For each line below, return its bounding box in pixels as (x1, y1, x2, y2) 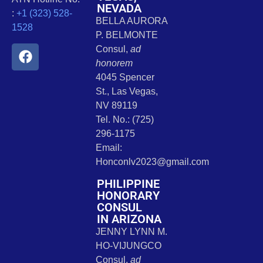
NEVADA (96, 1, 141, 16)
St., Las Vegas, (95, 86, 158, 97)
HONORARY (96, 188, 160, 203)
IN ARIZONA (96, 211, 161, 226)
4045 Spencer (95, 72, 154, 83)
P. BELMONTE (95, 30, 158, 41)
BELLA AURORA (95, 16, 167, 26)
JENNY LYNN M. (95, 226, 167, 237)
